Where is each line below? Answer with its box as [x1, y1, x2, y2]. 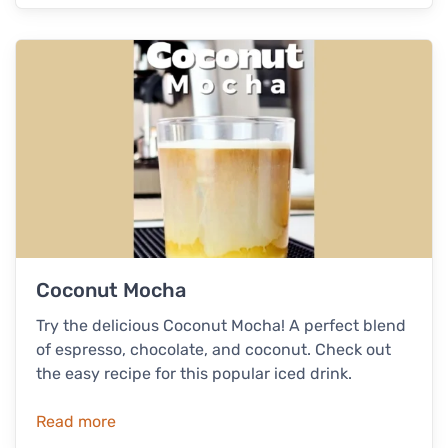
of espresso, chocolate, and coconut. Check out [36, 339, 391, 359]
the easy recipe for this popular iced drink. [36, 363, 352, 383]
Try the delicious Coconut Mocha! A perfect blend [36, 315, 406, 335]
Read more [36, 411, 116, 431]
